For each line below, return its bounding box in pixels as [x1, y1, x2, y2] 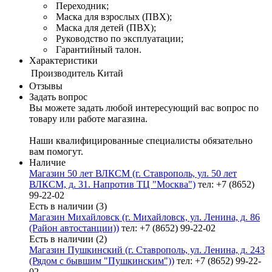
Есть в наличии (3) [29, 201, 107, 212]
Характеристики [29, 55, 98, 66]
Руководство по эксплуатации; [53, 33, 183, 44]
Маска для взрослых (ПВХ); [53, 12, 172, 22]
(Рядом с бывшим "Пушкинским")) [29, 256, 174, 267]
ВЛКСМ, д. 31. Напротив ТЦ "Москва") [29, 179, 195, 190]
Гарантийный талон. [53, 44, 141, 55]
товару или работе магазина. [29, 114, 148, 124]
